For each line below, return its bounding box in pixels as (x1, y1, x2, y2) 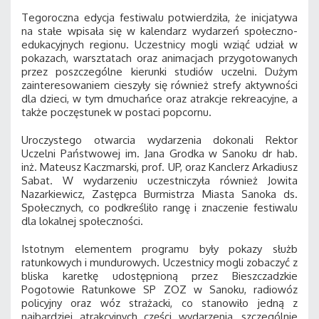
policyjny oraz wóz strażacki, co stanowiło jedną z (21, 296, 298, 310)
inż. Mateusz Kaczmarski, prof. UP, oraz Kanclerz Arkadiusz (21, 159, 298, 174)
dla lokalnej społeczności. (21, 214, 143, 228)
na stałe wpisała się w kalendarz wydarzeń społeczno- (21, 23, 298, 38)
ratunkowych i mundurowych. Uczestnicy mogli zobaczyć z (21, 255, 298, 269)
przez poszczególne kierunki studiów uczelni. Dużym (21, 64, 298, 78)
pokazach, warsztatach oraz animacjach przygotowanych (21, 51, 298, 65)
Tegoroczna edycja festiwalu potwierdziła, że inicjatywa (21, 10, 298, 24)
